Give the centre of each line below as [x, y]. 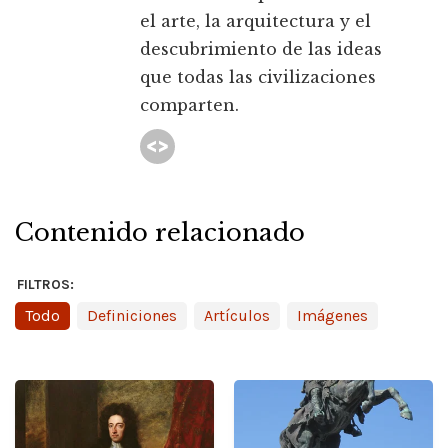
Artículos [237, 316]
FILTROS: [45, 285]
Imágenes [332, 316]
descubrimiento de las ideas [261, 49]
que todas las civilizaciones [258, 77]
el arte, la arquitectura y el [255, 21]
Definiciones [132, 316]
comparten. [189, 105]
